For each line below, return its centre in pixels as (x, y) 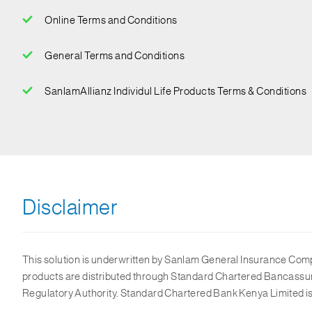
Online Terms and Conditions (111, 21)
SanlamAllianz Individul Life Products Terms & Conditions (175, 92)
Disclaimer (70, 208)
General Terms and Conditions (115, 56)
